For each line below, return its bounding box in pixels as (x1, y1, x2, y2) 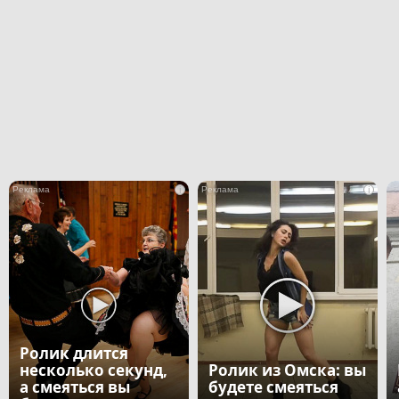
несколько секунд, (20, 360, 167, 381)
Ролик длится (20, 343, 128, 364)
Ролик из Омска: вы (208, 360, 366, 381)
